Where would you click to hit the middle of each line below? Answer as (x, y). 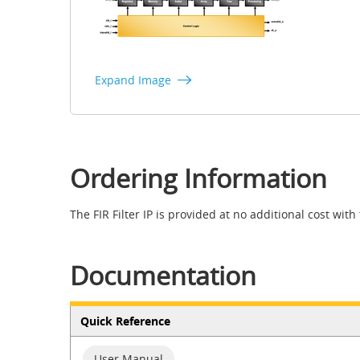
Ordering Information (198, 178)
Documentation (163, 275)
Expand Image (133, 80)
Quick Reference (125, 321)
